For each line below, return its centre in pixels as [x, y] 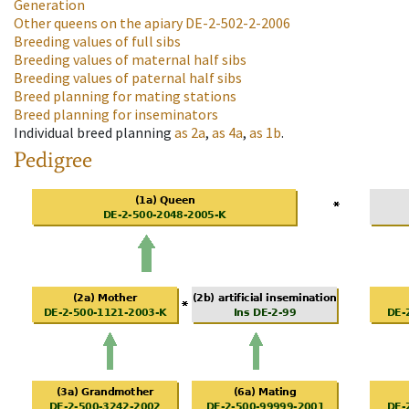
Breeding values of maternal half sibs [130, 60]
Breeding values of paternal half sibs [128, 78]
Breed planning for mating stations [125, 96]
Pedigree [53, 160]
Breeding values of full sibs [97, 42]
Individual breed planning [93, 133]
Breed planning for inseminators [116, 115]
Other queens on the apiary [98, 23]
